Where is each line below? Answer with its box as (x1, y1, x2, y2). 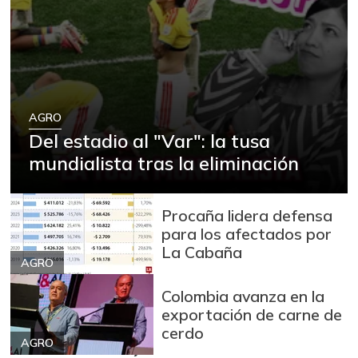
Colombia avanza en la (161, 285, 325, 306)
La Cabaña (161, 241, 243, 262)
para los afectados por (161, 223, 332, 244)
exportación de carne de (161, 304, 343, 324)
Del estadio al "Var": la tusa (29, 129, 271, 153)
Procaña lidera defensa (161, 205, 333, 225)
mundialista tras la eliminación (29, 151, 300, 176)
